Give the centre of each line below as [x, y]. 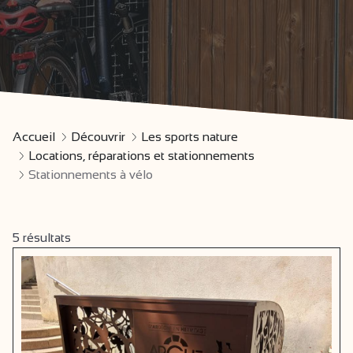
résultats [47, 238]
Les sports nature [190, 137]
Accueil [34, 137]
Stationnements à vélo [91, 175]
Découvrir [98, 137]
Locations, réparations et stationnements [141, 156]
